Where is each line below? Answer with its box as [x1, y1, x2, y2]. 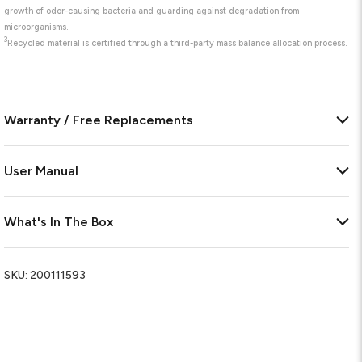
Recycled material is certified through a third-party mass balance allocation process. [7, 37, 347, 48]
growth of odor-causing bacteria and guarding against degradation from [4, 5, 300, 16]
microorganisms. [4, 21, 69, 32]
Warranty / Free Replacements [4, 112, 194, 128]
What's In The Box [4, 213, 114, 229]
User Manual [4, 162, 79, 179]
